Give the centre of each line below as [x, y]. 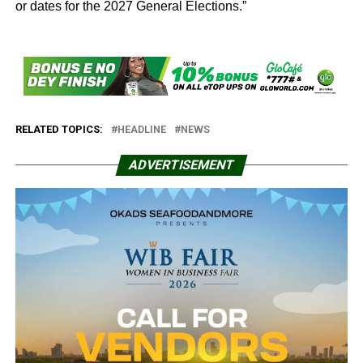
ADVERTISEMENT [181, 165]
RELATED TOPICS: [59, 130]
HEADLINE [141, 130]
